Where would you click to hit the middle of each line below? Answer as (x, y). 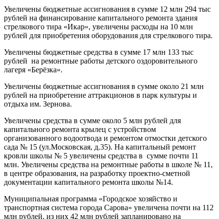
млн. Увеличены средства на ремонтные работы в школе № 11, (108, 165)
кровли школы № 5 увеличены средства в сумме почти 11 (101, 156)
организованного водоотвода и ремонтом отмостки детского (105, 138)
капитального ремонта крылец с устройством (80, 130)
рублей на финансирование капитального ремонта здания (101, 18)
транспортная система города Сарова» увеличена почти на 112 (109, 208)
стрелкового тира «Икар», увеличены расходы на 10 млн (99, 27)
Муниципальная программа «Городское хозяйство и (91, 199)
